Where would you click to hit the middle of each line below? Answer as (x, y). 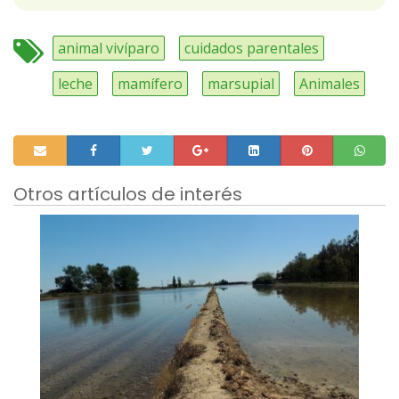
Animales (330, 83)
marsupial (241, 83)
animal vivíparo (109, 48)
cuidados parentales (252, 48)
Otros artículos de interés (128, 194)
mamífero (150, 83)
